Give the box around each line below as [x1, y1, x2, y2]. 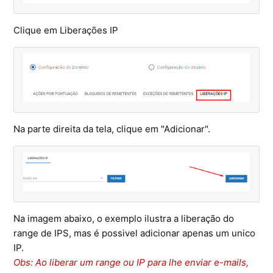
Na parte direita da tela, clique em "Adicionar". [13, 123, 211, 135]
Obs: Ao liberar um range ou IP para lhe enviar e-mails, [13, 257, 249, 269]
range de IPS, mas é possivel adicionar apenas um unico [13, 227, 256, 239]
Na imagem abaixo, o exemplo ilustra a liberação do [13, 213, 235, 225]
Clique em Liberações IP [13, 24, 119, 36]
